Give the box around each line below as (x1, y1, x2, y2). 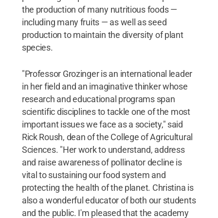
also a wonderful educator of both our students (21, 195, 196, 205)
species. (21, 42, 53, 53)
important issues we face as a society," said (21, 119, 183, 129)
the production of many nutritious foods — (21, 4, 177, 15)
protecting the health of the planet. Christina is (21, 182, 194, 193)
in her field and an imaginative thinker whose (21, 81, 188, 91)
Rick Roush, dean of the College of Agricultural (21, 131, 193, 142)
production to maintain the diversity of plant (21, 29, 183, 40)
